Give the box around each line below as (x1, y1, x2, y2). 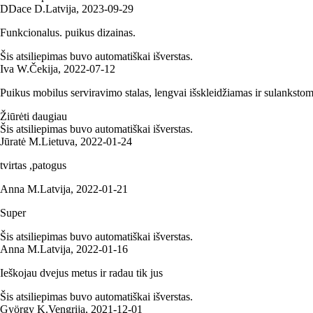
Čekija (29, 62, 58, 75)
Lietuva (41, 135, 75, 147)
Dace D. (8, 2, 45, 15)
